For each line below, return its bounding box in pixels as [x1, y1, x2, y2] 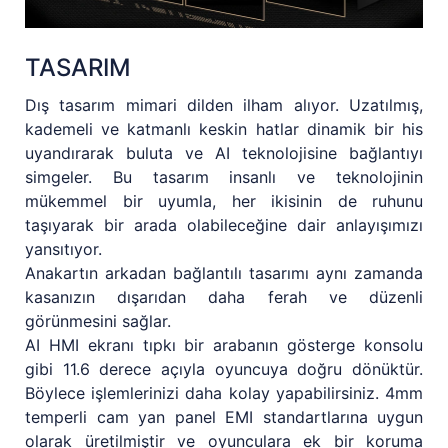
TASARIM [25, 52, 131, 82]
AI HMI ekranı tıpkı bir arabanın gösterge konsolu [25, 334, 423, 355]
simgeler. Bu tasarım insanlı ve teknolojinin [25, 166, 423, 187]
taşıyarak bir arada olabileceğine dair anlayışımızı [25, 214, 423, 235]
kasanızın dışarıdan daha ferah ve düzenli [25, 286, 423, 307]
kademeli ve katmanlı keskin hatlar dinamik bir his [25, 118, 423, 139]
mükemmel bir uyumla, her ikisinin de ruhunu [25, 190, 423, 211]
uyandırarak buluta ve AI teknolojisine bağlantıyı [25, 142, 423, 163]
